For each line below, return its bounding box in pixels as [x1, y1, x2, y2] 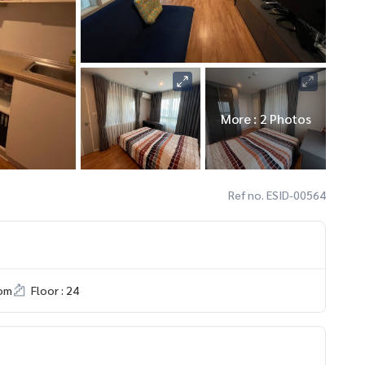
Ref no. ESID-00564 [228, 187, 326, 202]
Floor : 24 [31, 282, 79, 297]
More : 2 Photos [220, 109, 311, 127]
